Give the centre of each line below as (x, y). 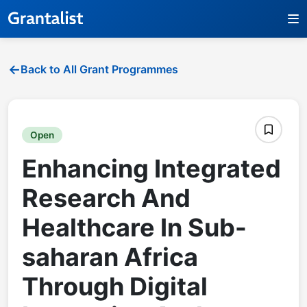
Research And (106, 198)
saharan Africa (110, 257)
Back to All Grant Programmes (99, 69)
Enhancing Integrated (151, 168)
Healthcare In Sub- (134, 227)
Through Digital (115, 286)
